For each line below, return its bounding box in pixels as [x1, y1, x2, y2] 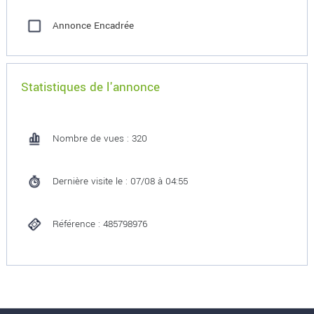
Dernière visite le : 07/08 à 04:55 [52, 175, 188, 188]
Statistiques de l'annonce [20, 78, 160, 96]
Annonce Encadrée [52, 19, 134, 32]
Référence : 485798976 [52, 217, 147, 231]
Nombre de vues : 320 [52, 132, 147, 145]
